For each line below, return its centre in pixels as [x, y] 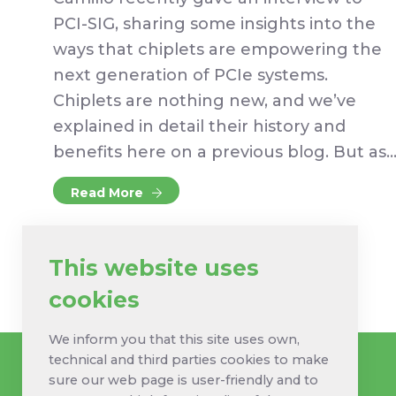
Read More [109, 193]
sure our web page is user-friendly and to [183, 380]
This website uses [154, 267]
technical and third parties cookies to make [189, 360]
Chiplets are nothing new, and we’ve [205, 100]
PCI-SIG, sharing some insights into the [214, 23]
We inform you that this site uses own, [174, 339]
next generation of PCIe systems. [190, 75]
